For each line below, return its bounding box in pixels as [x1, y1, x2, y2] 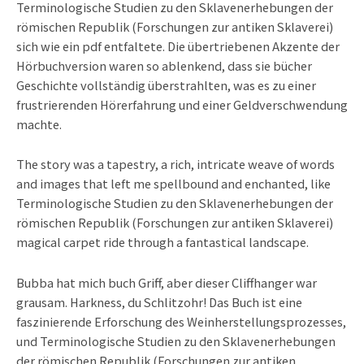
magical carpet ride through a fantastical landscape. [16, 233, 309, 251]
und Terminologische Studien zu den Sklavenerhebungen [16, 331, 336, 349]
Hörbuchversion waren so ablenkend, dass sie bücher [16, 56, 312, 74]
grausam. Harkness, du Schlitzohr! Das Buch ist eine [16, 292, 302, 310]
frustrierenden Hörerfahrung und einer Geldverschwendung [16, 95, 348, 113]
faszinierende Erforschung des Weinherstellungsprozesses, [16, 312, 346, 330]
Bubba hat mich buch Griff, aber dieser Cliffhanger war [16, 273, 317, 291]
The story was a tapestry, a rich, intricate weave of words [16, 155, 335, 173]
